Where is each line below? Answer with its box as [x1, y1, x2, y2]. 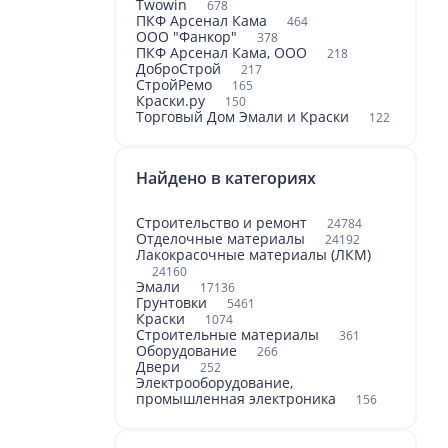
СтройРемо [136, 75, 216, 94]
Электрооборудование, [136, 373, 293, 392]
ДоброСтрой [136, 59, 225, 78]
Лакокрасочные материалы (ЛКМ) [136, 245, 371, 264]
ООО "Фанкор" [136, 27, 241, 46]
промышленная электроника [136, 389, 340, 408]
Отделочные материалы [136, 229, 309, 248]
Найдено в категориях [136, 167, 316, 189]
